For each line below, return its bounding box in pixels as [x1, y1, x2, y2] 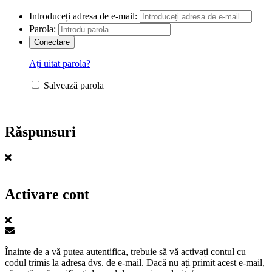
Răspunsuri [5, 124, 76, 140]
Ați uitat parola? [29, 58, 90, 69]
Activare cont [5, 186, 89, 202]
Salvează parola [44, 80, 104, 91]
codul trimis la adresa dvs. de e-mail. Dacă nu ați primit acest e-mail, [5, 257, 265, 268]
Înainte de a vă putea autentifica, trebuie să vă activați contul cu [5, 246, 246, 257]
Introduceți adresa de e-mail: [29, 11, 137, 22]
